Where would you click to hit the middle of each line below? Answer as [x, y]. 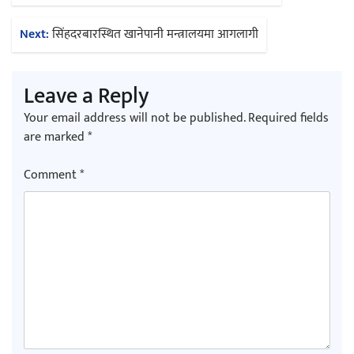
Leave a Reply [86, 96]
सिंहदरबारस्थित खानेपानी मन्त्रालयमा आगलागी [155, 34]
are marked [56, 137]
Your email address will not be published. [134, 118]
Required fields [288, 118]
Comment [52, 175]
